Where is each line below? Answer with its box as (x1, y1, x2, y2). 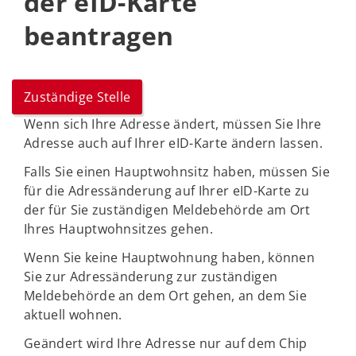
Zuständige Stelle (24, 88, 131, 106)
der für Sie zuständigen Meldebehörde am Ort (24, 201, 311, 219)
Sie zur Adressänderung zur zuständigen (24, 268, 278, 285)
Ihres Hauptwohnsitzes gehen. (24, 220, 213, 238)
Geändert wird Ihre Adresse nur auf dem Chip (24, 335, 308, 352)
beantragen (24, 18, 174, 52)
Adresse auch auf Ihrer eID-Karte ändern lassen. (24, 134, 323, 152)
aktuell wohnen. (24, 306, 122, 323)
